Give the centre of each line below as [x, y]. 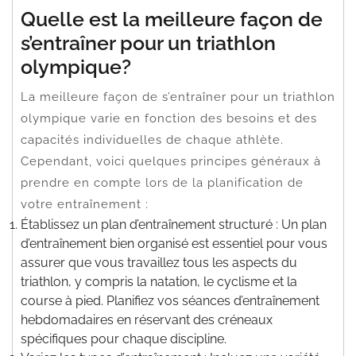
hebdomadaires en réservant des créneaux [147, 319]
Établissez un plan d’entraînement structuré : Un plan [174, 224]
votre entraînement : [85, 204]
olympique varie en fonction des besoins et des [169, 118]
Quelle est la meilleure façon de [172, 19]
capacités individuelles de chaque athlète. [152, 139]
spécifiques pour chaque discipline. [124, 339]
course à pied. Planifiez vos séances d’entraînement [170, 300]
